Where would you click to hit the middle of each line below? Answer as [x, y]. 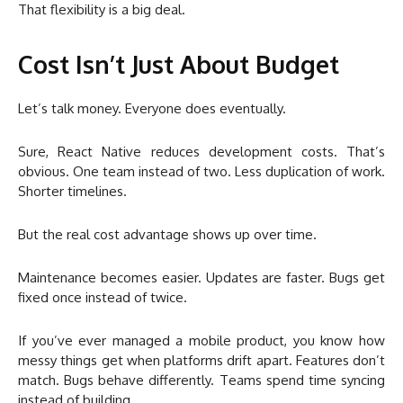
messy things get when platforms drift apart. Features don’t [201, 361]
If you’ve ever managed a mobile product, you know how [201, 341]
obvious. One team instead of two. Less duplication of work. [201, 172]
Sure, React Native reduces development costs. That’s [201, 152]
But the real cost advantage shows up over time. [167, 235]
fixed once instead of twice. [103, 298]
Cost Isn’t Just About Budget [179, 64]
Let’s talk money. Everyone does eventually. [152, 109]
